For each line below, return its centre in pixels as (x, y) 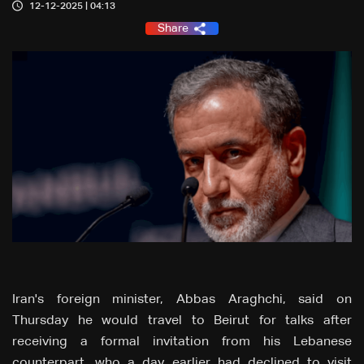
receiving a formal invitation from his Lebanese (182, 342)
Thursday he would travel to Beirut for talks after (182, 321)
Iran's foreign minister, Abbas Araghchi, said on (182, 300)
